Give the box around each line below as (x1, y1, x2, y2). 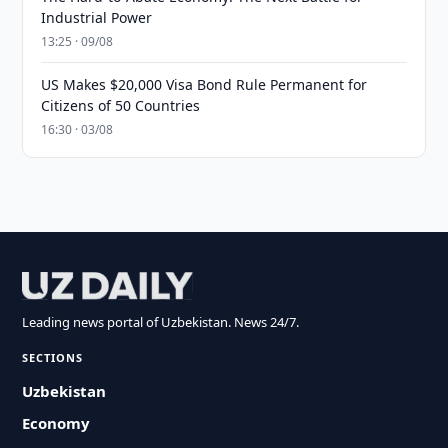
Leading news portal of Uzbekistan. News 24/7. (22, 313, 300, 331)
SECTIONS (22, 350, 84, 365)
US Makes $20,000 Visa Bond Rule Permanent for (41, 75, 368, 94)
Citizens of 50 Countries (41, 96, 201, 115)
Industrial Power (41, 8, 153, 27)
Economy (22, 413, 91, 433)
